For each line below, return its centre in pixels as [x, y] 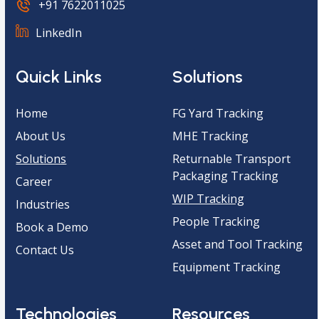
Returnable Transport [231, 158]
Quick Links [59, 76]
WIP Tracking [208, 198]
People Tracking [216, 221]
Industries [43, 204]
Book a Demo [52, 227]
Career [34, 181]
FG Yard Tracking [218, 113]
